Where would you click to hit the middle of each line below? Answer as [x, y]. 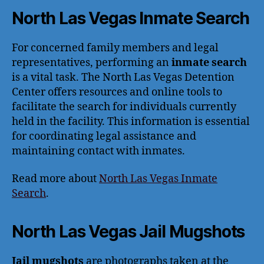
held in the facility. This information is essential [131, 121]
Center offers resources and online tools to [117, 92]
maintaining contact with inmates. [98, 151]
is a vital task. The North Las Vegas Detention [123, 77]
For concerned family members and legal [115, 48]
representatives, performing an [92, 62]
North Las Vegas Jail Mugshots [128, 232]
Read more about [55, 179]
